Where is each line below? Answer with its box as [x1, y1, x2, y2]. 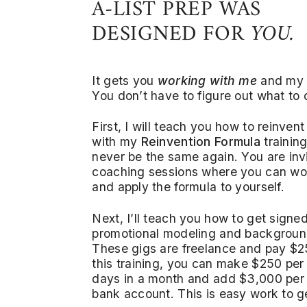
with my [92, 134, 141, 149]
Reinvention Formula [140, 134, 260, 149]
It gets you [92, 73, 158, 88]
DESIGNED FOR [92, 15, 251, 53]
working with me [157, 73, 261, 88]
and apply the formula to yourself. [92, 180, 284, 195]
